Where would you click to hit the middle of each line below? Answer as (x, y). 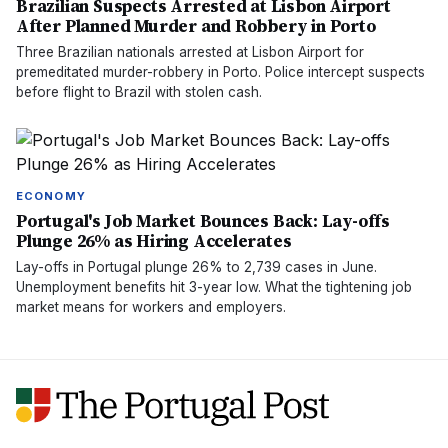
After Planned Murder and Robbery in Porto (196, 26)
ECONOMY (51, 196)
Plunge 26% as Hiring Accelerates (154, 241)
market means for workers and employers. (151, 307)
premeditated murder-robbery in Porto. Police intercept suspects (220, 72)
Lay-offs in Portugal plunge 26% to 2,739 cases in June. (196, 267)
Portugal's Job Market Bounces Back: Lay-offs (203, 221)
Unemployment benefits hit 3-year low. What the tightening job (214, 287)
